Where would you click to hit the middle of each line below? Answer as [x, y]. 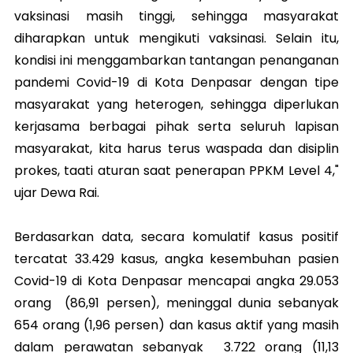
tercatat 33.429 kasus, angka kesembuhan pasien [176, 259]
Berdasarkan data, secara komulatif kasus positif [176, 237]
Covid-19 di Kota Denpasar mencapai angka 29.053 [176, 281]
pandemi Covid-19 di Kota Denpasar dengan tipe [176, 83]
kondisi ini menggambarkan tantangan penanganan [176, 61]
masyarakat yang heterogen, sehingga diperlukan [176, 105]
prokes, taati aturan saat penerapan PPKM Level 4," [176, 171]
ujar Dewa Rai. [57, 193]
